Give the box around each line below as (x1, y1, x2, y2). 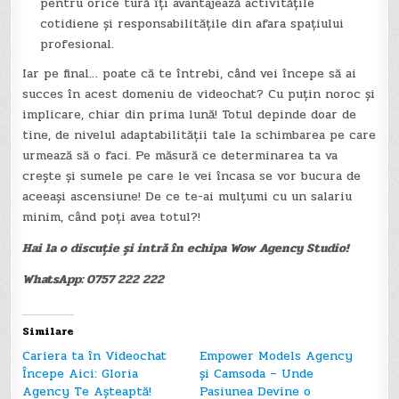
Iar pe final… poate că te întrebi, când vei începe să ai (22, 63, 357, 83)
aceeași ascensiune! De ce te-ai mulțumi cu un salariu (22, 186, 353, 206)
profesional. (40, 34, 119, 53)
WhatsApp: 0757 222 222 (22, 269, 168, 289)
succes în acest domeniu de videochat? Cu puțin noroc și (22, 84, 376, 103)
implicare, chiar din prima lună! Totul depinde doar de (22, 104, 357, 124)
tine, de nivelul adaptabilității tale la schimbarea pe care (22, 125, 377, 144)
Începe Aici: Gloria (22, 363, 139, 383)
